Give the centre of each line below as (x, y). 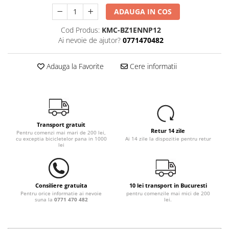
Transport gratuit (61, 125)
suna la (44, 200)
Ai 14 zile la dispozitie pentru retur (168, 139)
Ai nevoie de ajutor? (89, 40)
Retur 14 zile (168, 131)
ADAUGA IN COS (143, 12)
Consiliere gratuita (61, 186)
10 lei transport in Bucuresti (168, 186)
